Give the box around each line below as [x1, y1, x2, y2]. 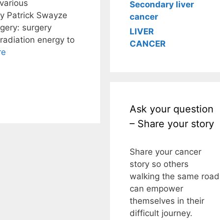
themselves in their [130, 196, 204, 206]
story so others [130, 159, 189, 169]
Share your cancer [130, 147, 201, 157]
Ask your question [130, 103, 214, 115]
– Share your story [130, 118, 214, 130]
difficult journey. [130, 208, 192, 218]
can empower [130, 184, 183, 193]
